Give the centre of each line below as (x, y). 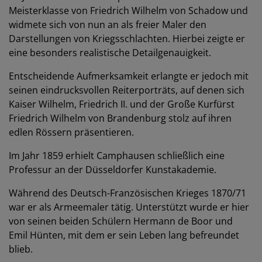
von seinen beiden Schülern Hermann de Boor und (121, 221)
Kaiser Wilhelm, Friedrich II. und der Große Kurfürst (122, 104)
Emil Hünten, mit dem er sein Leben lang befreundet (124, 235)
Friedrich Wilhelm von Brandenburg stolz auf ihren (120, 118)
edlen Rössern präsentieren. (71, 132)
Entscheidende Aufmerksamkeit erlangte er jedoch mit (129, 76)
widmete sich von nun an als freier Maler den (108, 25)
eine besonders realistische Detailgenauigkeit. (110, 53)
